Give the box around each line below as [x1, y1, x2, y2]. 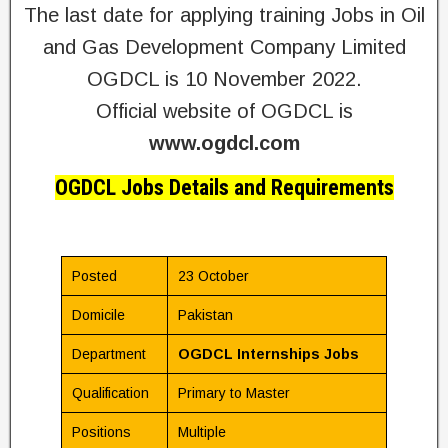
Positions [72, 424, 131, 440]
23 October [178, 268, 249, 284]
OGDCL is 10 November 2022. [86, 68, 362, 90]
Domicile [72, 307, 125, 323]
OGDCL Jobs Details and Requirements [54, 175, 394, 200]
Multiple [178, 424, 226, 440]
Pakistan [178, 307, 233, 323]
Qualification [72, 385, 149, 401]
